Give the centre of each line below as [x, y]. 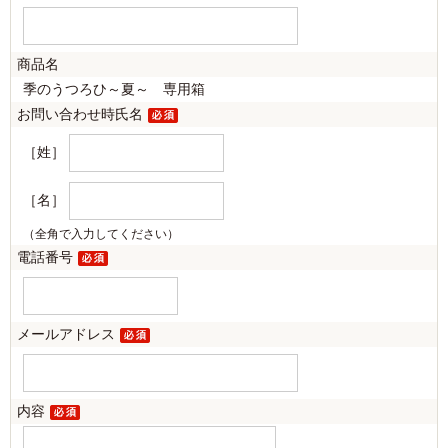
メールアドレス [66, 333]
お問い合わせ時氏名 [80, 113]
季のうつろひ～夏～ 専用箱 [114, 88]
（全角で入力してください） [101, 233]
